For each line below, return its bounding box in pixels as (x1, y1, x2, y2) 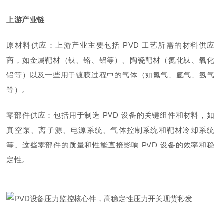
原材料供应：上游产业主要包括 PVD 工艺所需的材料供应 (6, 40, 215, 49)
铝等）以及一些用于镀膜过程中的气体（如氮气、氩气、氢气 (6, 70, 215, 79)
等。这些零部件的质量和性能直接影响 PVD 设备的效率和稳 (6, 140, 215, 149)
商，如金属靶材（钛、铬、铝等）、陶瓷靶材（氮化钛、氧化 (6, 55, 215, 64)
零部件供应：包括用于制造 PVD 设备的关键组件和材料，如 (6, 110, 215, 119)
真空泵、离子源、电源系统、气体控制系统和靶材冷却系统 (6, 125, 215, 134)
